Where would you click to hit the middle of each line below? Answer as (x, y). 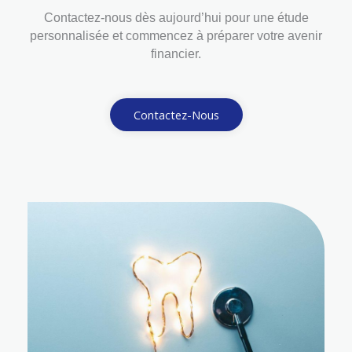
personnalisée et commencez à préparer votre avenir (176, 35)
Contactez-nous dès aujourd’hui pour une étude (176, 17)
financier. (176, 53)
